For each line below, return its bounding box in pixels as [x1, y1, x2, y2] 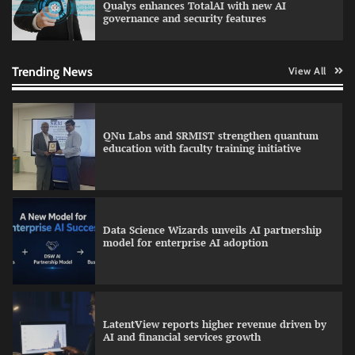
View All [288, 65, 326, 78]
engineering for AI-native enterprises [103, 48, 286, 62]
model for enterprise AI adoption [103, 236, 268, 250]
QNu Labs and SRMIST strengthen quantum [103, 129, 319, 143]
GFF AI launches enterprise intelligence [103, 35, 295, 49]
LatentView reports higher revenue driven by [103, 318, 326, 332]
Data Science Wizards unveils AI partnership [103, 223, 322, 238]
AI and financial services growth [103, 330, 261, 345]
